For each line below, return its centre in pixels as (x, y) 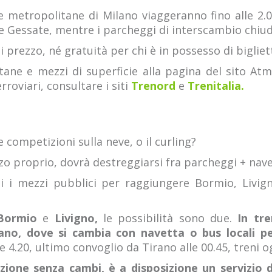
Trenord (153, 86)
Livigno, (79, 218)
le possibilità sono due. (168, 218)
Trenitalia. (216, 86)
